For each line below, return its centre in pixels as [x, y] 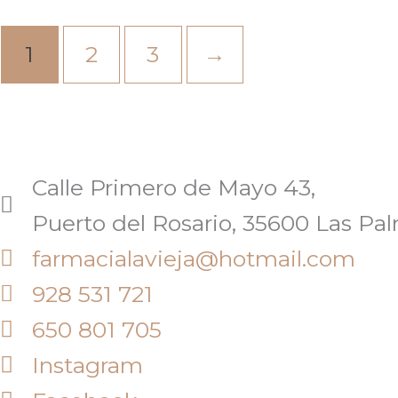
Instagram [88, 365]
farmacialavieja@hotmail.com [194, 258]
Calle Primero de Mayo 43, [174, 187]
